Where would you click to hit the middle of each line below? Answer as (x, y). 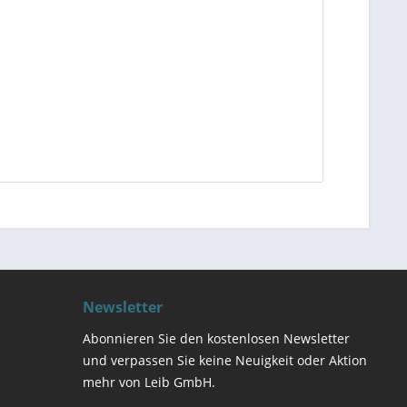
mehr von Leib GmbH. (149, 382)
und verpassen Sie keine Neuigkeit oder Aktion (225, 360)
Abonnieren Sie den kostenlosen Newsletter (216, 338)
